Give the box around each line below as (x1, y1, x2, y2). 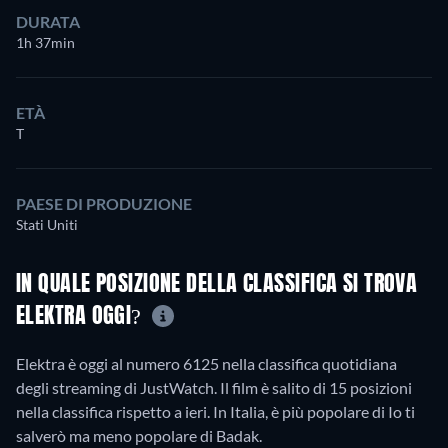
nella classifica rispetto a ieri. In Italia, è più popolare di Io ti (16, 401, 415, 421)
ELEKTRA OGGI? (16, 306, 148, 329)
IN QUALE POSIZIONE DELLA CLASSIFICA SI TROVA (16, 274, 418, 297)
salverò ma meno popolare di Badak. (16, 425, 262, 445)
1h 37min (16, 34, 75, 51)
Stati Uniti (16, 216, 78, 233)
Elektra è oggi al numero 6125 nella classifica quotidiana (16, 353, 397, 373)
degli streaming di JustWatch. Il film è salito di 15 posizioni (16, 377, 412, 397)
